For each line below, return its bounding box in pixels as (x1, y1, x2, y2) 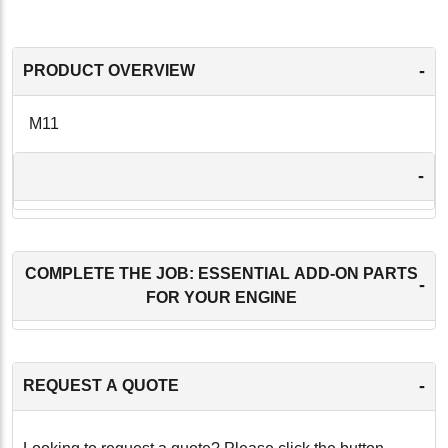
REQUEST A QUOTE (23, 377, 179, 395)
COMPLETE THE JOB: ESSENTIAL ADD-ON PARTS (24, 264, 418, 282)
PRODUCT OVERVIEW (23, 62, 195, 80)
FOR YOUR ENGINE (145, 288, 297, 306)
